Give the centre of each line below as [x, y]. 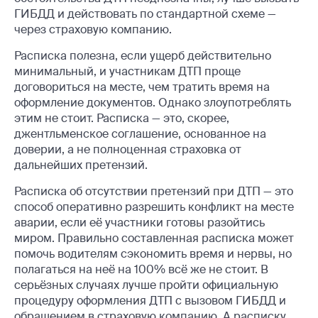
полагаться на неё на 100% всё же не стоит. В [141, 269]
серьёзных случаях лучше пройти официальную [146, 285]
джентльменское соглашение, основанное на [140, 133]
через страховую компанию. [93, 29]
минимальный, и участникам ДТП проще [127, 71]
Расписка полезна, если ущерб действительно [143, 55]
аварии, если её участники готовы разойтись [139, 222]
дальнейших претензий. [81, 165]
